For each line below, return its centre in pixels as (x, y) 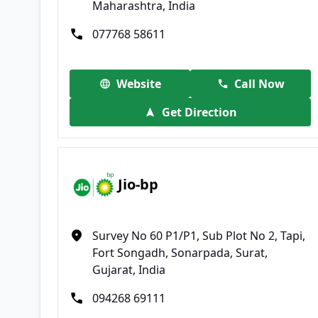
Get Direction (199, 112)
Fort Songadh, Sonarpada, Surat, (180, 252)
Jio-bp (138, 185)
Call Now (259, 83)
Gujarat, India (129, 269)
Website (138, 83)
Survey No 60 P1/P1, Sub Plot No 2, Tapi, (199, 235)
